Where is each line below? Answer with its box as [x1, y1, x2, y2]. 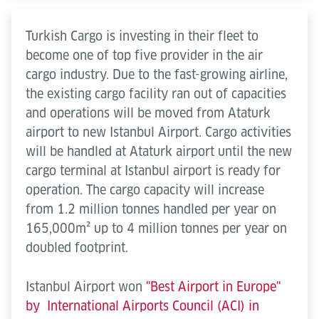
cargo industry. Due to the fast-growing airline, [26, 67, 288, 82]
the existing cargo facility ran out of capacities [26, 86, 286, 101]
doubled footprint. [26, 240, 128, 255]
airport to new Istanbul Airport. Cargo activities [26, 125, 291, 140]
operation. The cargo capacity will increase [26, 182, 264, 197]
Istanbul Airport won [26, 279, 146, 294]
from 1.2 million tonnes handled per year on [26, 202, 276, 216]
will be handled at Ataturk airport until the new [26, 144, 292, 159]
